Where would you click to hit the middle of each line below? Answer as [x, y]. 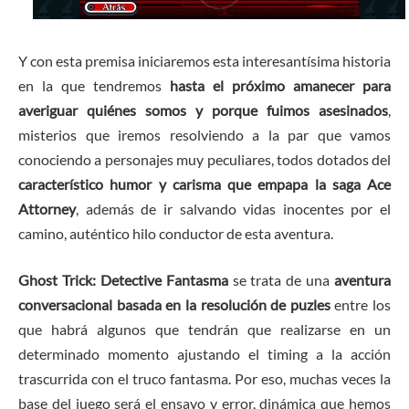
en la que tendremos [94, 85]
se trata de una [281, 280]
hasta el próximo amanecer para [280, 85]
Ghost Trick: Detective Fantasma [123, 280]
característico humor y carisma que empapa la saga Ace [204, 184]
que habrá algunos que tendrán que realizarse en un [204, 330]
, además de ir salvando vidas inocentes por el [233, 208]
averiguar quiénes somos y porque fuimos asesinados [203, 110]
